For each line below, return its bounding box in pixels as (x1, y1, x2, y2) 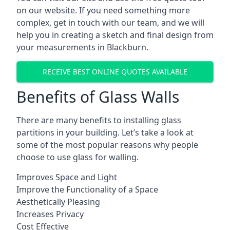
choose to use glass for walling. (16, 151, 139, 163)
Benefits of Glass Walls (16, 86, 179, 107)
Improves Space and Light (16, 171, 117, 183)
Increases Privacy (16, 208, 84, 220)
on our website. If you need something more (16, 4, 190, 16)
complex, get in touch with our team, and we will (16, 16, 204, 28)
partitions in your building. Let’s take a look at (16, 126, 194, 138)
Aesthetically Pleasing (16, 196, 100, 207)
